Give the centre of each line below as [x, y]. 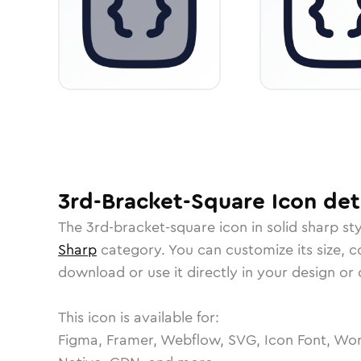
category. [133, 250]
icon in [241, 227]
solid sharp [303, 227]
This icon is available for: [139, 317]
